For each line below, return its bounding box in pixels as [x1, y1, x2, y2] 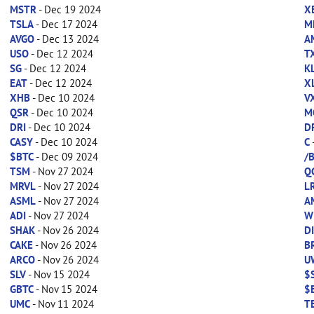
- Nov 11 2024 [29, 297, 94, 310]
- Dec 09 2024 [33, 150, 98, 163]
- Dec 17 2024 [33, 18, 97, 31]
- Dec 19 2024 [36, 3, 101, 16]
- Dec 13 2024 [34, 32, 99, 46]
